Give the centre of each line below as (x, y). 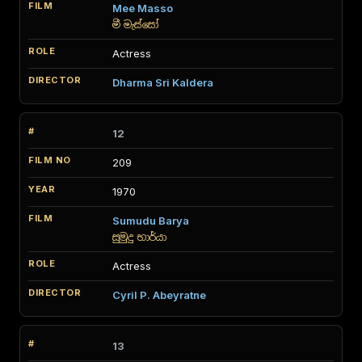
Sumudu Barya (151, 221)
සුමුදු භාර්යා (139, 237)
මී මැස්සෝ (136, 25)
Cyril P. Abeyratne (159, 295)
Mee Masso (143, 8)
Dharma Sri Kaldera (163, 82)
